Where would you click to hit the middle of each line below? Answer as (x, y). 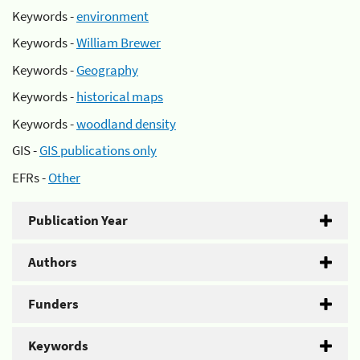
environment (112, 16)
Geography (107, 70)
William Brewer (119, 43)
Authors (53, 262)
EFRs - (30, 177)
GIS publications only (98, 150)
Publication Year (78, 220)
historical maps (120, 96)
